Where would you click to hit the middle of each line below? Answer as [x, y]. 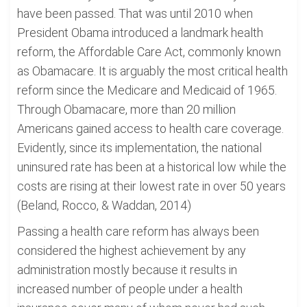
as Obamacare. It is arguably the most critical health [152, 71]
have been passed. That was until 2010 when [135, 13]
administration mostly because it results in [127, 270]
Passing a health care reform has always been [138, 231]
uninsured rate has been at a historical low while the [152, 167]
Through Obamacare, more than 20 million [126, 109]
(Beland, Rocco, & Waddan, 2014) [104, 205]
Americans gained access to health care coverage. [150, 128]
